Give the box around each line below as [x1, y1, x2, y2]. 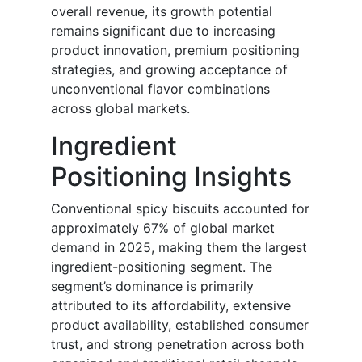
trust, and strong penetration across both [51, 336, 304, 353]
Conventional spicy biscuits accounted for [51, 200, 309, 217]
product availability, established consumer [51, 317, 309, 334]
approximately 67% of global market [51, 220, 275, 237]
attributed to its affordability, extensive [51, 297, 291, 314]
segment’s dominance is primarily [51, 278, 254, 295]
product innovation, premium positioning [51, 42, 300, 59]
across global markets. [51, 100, 190, 117]
